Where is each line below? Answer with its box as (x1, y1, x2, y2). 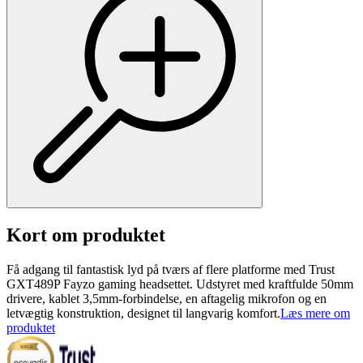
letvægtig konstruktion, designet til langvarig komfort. (6, 306, 280, 321)
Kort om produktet (6, 224, 165, 246)
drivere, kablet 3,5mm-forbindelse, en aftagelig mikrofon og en (6, 292, 327, 306)
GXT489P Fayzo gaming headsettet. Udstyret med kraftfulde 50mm (6, 277, 353, 292)
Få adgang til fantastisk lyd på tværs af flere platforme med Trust (6, 263, 335, 277)
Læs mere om (280, 306, 350, 321)
